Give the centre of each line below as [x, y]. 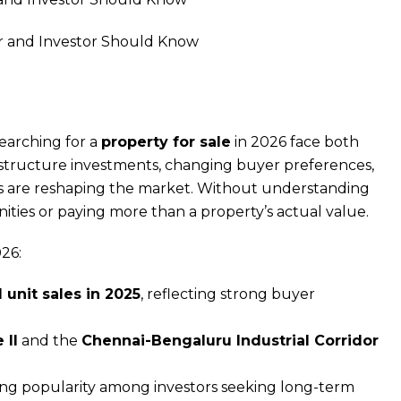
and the [50, 340]
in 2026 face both [295, 141]
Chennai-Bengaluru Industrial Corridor [230, 340]
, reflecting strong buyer [228, 294]
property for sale [166, 141]
